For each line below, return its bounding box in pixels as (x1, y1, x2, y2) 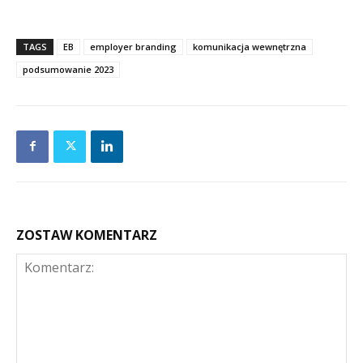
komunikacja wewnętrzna (193, 40, 306, 53)
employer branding (90, 40, 177, 53)
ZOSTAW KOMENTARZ (16, 225, 157, 244)
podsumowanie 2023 (23, 62, 113, 75)
